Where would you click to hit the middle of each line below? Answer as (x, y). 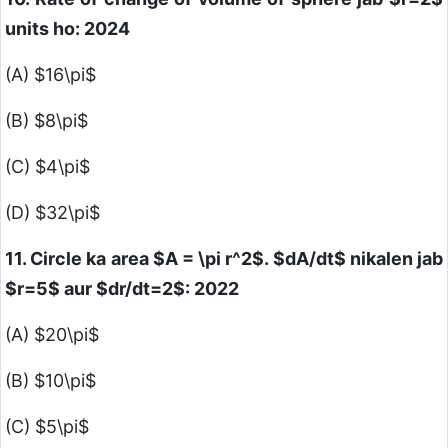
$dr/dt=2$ (140, 289)
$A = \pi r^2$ (208, 259)
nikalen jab (394, 259)
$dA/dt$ (309, 259)
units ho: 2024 (67, 29)
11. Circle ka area (79, 259)
